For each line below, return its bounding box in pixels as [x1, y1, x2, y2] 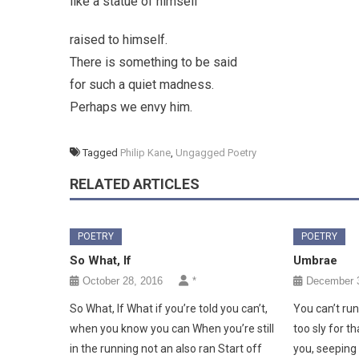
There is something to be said [70, 54, 237, 70]
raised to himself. [70, 31, 167, 47]
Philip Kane [120, 146, 171, 159]
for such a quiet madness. [70, 76, 214, 92]
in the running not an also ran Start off [70, 341, 263, 355]
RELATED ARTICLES [70, 175, 200, 192]
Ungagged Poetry [175, 146, 256, 159]
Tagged [83, 146, 120, 159]
